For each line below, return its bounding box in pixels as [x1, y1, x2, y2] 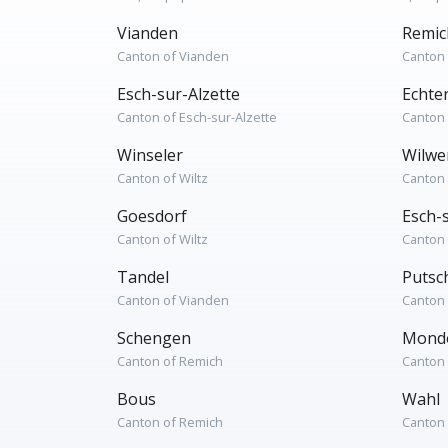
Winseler [117, 144, 183, 166]
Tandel [117, 266, 169, 288]
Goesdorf [117, 205, 187, 227]
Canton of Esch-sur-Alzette [117, 108, 277, 126]
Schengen [117, 327, 191, 349]
